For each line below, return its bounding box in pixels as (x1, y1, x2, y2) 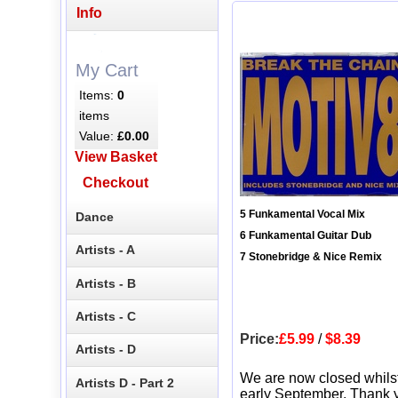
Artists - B (76, 275, 137, 291)
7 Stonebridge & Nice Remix (240, 251, 382, 264)
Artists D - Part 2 (76, 375, 175, 390)
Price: (240, 331, 279, 347)
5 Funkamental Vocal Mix (240, 208, 365, 221)
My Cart (75, 60, 139, 80)
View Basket (74, 149, 157, 165)
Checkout (83, 175, 149, 191)
